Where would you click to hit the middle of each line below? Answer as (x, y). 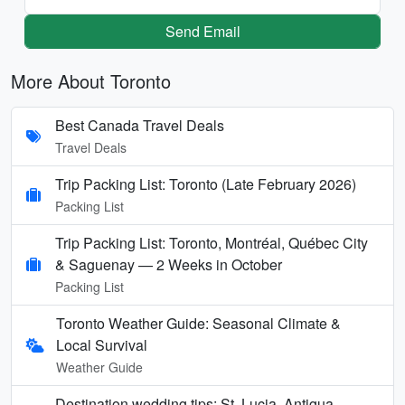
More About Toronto (91, 80)
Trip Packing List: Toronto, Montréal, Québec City (212, 242)
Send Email (202, 31)
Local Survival (102, 344)
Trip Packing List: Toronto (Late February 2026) (206, 184)
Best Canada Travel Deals (140, 125)
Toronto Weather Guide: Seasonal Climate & (198, 323)
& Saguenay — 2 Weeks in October (169, 264)
